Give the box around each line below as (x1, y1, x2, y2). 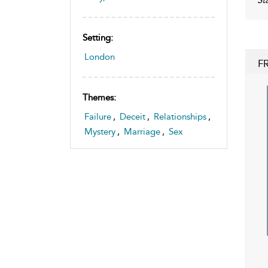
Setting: (83, 32, 113, 43)
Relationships (154, 111, 206, 122)
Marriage (124, 126, 160, 137)
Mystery (84, 126, 115, 137)
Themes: (83, 92, 116, 103)
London (84, 51, 115, 62)
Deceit (120, 111, 145, 122)
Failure (84, 111, 111, 122)
